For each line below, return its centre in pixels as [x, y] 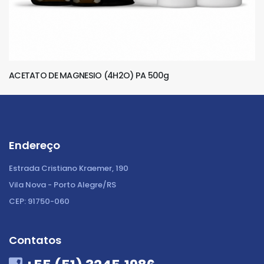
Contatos [35, 240]
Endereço [34, 145]
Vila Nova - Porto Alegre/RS [62, 184]
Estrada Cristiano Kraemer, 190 [69, 168]
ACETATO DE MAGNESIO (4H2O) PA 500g [89, 75]
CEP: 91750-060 [39, 201]
